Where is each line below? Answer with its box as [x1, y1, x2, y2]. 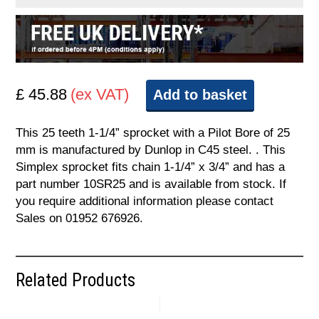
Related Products [16, 270, 136, 291]
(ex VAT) [70, 85, 130, 104]
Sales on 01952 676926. [16, 211, 144, 226]
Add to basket [153, 87, 248, 103]
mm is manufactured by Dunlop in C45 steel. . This [16, 143, 286, 157]
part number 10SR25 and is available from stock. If [16, 177, 287, 192]
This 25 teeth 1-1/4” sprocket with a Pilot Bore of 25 [16, 126, 291, 140]
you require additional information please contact [16, 194, 274, 209]
